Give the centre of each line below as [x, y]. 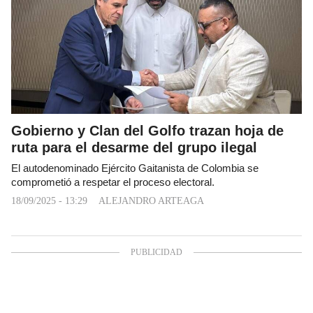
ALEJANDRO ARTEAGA [151, 201]
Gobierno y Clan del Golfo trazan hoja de [147, 130]
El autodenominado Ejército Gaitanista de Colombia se [135, 168]
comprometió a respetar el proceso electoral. [113, 182]
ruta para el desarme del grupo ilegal [134, 147]
